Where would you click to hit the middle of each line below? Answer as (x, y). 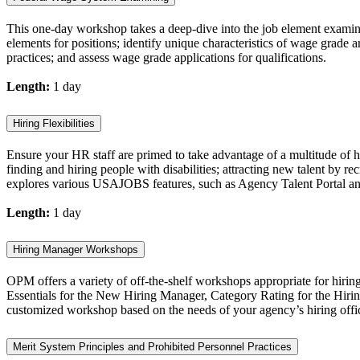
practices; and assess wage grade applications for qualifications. (166, 58)
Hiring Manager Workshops (76, 249)
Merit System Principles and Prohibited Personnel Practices (152, 346)
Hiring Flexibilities (54, 124)
